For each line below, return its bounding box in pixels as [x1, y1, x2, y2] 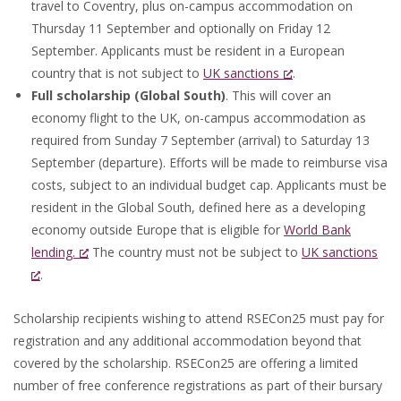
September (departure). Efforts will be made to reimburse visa [31, 154, 388, 171]
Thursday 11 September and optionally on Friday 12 [31, 20, 330, 37]
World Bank [284, 221, 351, 238]
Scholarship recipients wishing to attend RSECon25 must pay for [13, 310, 384, 327]
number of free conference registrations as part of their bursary [13, 377, 382, 394]
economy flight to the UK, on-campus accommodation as [31, 109, 366, 126]
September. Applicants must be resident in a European [31, 42, 345, 59]
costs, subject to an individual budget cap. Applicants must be [31, 176, 387, 193]
